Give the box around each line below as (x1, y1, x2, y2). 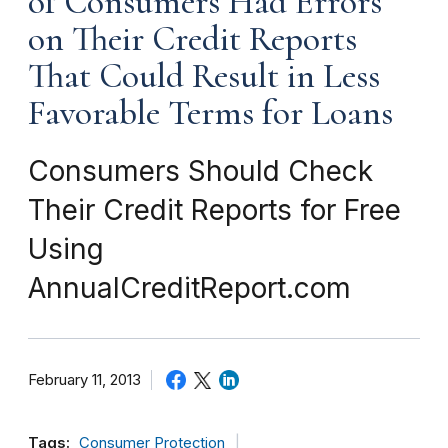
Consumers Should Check (28, 153, 373, 188)
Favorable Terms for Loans (28, 91, 393, 134)
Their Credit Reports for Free (28, 192, 401, 227)
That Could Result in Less (28, 54, 380, 97)
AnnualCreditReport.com (28, 270, 351, 305)
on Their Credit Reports (28, 17, 357, 60)
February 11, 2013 (28, 370, 141, 389)
